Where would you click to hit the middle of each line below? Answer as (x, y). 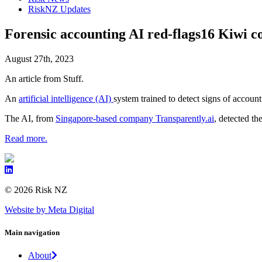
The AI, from (30, 119)
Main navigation (32, 233)
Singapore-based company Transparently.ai (135, 119)
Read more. (26, 139)
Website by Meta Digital (49, 210)
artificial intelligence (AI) (66, 99)
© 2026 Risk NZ (36, 190)
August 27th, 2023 (39, 59)
